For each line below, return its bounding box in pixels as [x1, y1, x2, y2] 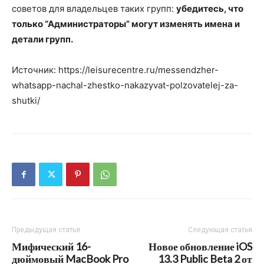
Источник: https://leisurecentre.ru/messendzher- [12, 64, 219, 75]
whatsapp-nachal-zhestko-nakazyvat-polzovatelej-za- [12, 80, 238, 91]
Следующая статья [188, 226, 252, 234]
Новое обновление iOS [148, 240, 252, 253]
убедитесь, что [176, 3, 243, 14]
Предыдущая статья [12, 226, 80, 234]
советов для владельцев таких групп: [12, 3, 176, 14]
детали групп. [12, 34, 73, 45]
